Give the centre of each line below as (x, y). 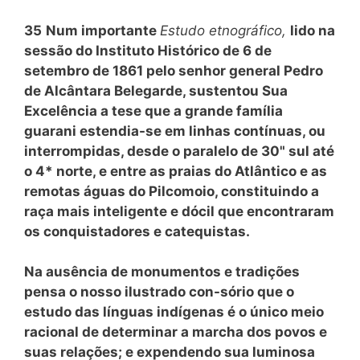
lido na (313, 30)
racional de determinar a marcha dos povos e (176, 332)
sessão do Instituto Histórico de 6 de (148, 50)
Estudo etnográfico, (225, 30)
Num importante (103, 30)
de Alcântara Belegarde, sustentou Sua (156, 90)
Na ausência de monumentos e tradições (162, 272)
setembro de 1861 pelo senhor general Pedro (174, 70)
